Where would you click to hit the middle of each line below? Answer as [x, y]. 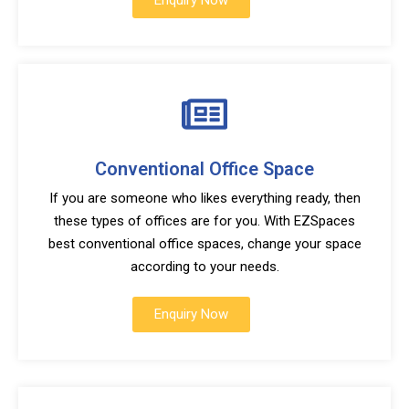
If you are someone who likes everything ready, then [204, 198]
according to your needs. [204, 267]
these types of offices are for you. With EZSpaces [204, 221]
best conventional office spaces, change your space [204, 244]
